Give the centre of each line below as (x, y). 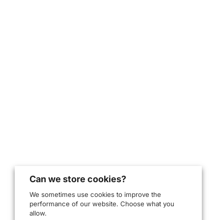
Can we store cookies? (78, 179)
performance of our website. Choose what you (102, 204)
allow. (38, 213)
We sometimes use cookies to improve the (95, 194)
